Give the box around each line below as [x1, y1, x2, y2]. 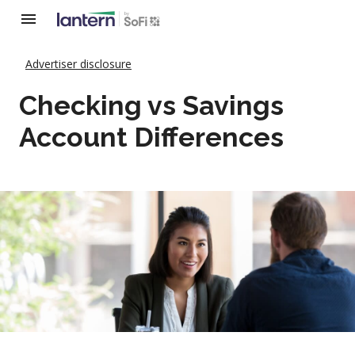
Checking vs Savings [19, 90, 284, 121]
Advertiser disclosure [25, 56, 132, 71]
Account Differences [19, 121, 284, 153]
